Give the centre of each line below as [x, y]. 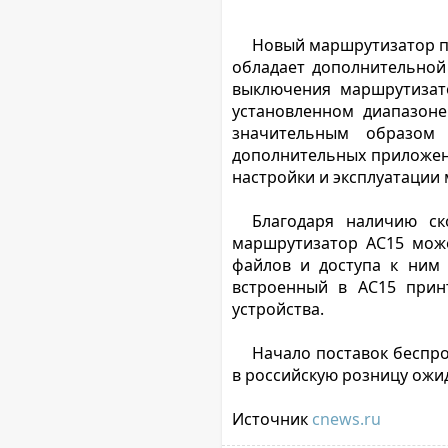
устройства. [278, 309]
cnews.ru [346, 419]
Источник [272, 419]
